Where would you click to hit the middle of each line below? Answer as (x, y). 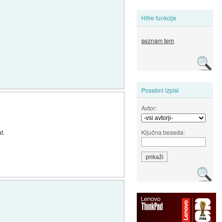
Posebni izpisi (160, 90)
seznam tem (158, 41)
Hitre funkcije (159, 18)
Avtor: (149, 108)
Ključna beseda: (163, 132)
